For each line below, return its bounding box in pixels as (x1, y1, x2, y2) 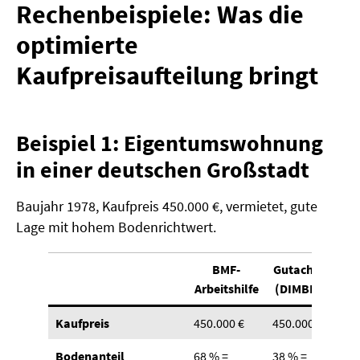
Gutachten (272, 261, 332, 278)
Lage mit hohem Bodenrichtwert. (16, 218, 216, 237)
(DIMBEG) (275, 280, 329, 297)
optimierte (16, 29, 138, 62)
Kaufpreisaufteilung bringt (16, 59, 318, 92)
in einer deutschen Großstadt (16, 155, 309, 185)
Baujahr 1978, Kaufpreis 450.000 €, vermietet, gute (16, 197, 317, 216)
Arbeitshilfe (194, 280, 259, 297)
